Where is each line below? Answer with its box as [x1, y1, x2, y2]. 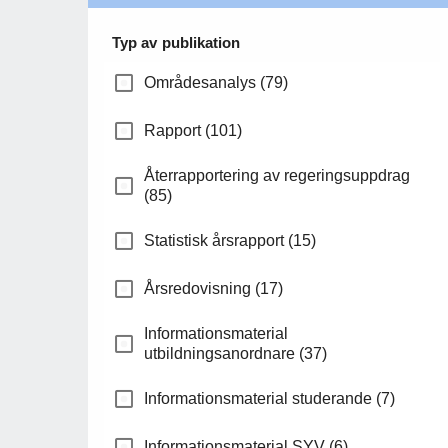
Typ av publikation [112, 34, 241, 52]
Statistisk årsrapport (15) [144, 232, 316, 250]
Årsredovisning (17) [144, 280, 283, 298]
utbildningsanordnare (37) [144, 345, 327, 363]
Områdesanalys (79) [144, 74, 288, 92]
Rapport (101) [144, 122, 242, 140]
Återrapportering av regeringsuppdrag [144, 167, 410, 185]
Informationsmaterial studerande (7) [144, 390, 395, 408]
